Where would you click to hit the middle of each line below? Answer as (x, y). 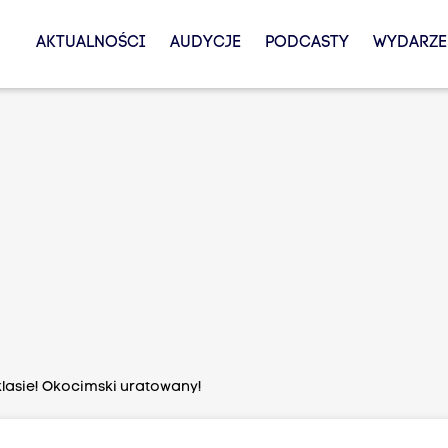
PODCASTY (306, 43)
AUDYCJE (205, 43)
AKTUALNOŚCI (90, 43)
